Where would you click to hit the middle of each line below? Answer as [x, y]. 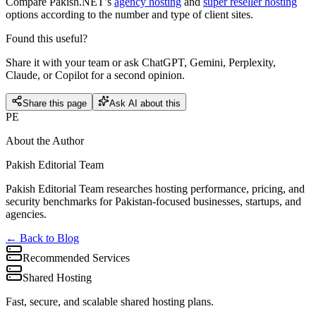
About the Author [45, 141]
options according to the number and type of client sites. [129, 14]
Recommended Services [76, 258]
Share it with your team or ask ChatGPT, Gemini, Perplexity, [141, 62]
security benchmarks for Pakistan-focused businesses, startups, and [153, 201]
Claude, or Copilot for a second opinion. [95, 75]
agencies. [26, 214]
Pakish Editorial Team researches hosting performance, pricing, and [155, 189]
